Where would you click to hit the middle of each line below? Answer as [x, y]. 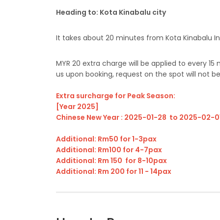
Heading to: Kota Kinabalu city [111, 12]
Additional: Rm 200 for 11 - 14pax [114, 171]
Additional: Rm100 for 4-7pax [109, 150]
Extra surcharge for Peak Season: [116, 96]
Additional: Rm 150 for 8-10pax [111, 161]
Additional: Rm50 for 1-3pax [106, 139]
